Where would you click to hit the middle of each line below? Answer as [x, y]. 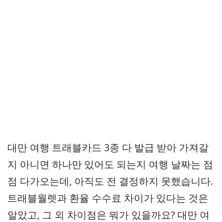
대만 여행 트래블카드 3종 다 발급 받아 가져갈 [108, 147]
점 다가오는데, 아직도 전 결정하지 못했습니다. [110, 181]
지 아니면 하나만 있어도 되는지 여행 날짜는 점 [110, 164]
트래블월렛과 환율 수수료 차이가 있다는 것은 [108, 198]
